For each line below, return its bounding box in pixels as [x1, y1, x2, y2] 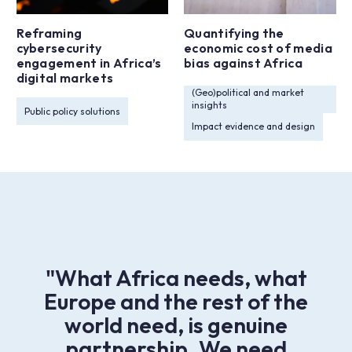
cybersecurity [16, 40, 102, 56]
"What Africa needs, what [45, 264, 307, 291]
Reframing [16, 25, 82, 41]
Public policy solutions [24, 104, 120, 117]
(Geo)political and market [192, 86, 304, 98]
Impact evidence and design [192, 120, 315, 132]
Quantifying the [184, 25, 284, 41]
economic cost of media [184, 40, 333, 56]
